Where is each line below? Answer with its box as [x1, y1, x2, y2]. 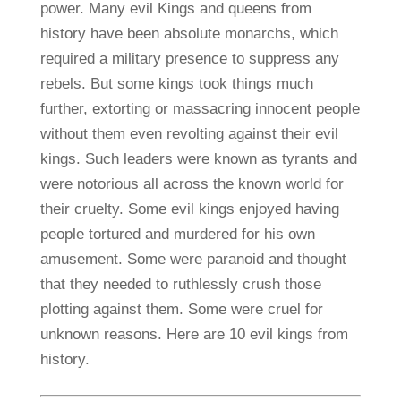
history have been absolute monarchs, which [39, 24, 338, 42]
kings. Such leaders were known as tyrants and [39, 149, 357, 167]
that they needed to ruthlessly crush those [39, 275, 321, 293]
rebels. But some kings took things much [39, 74, 313, 92]
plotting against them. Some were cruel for [39, 300, 323, 318]
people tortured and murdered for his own [39, 225, 315, 243]
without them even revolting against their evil [39, 124, 338, 142]
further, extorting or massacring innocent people [39, 99, 360, 117]
